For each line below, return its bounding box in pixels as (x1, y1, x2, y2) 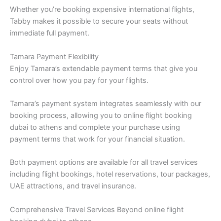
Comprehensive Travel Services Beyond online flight (10, 205, 184, 214)
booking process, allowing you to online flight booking (10, 110, 192, 120)
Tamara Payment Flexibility (10, 52, 99, 61)
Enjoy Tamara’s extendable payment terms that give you (10, 64, 197, 73)
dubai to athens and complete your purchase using (10, 122, 180, 132)
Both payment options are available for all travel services (10, 158, 198, 167)
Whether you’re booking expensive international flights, (10, 5, 194, 14)
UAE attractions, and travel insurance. (10, 182, 136, 191)
